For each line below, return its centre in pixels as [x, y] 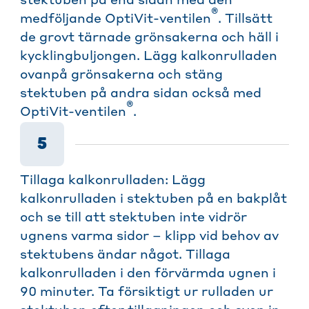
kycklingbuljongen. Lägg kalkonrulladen [149, 57]
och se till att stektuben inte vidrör [133, 218]
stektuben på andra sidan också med [141, 94]
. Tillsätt [245, 20]
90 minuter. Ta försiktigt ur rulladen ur [147, 293]
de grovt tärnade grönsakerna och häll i [149, 38]
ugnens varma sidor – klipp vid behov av [149, 237]
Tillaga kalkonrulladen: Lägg [113, 181]
